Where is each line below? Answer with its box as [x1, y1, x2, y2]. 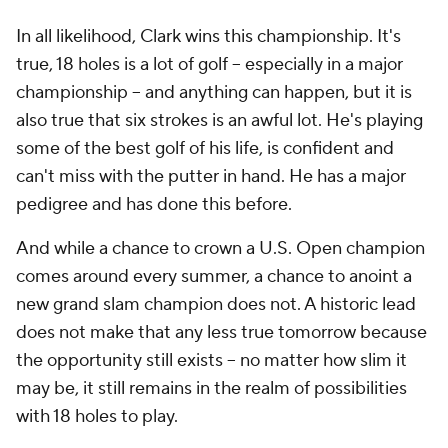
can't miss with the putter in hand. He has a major [16, 165, 406, 189]
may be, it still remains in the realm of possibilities [16, 377, 407, 401]
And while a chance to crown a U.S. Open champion [16, 237, 425, 261]
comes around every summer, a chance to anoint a [16, 265, 412, 289]
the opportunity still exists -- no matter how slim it [16, 349, 407, 373]
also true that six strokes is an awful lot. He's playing [16, 109, 423, 133]
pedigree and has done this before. [16, 193, 292, 217]
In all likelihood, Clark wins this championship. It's [16, 25, 401, 49]
